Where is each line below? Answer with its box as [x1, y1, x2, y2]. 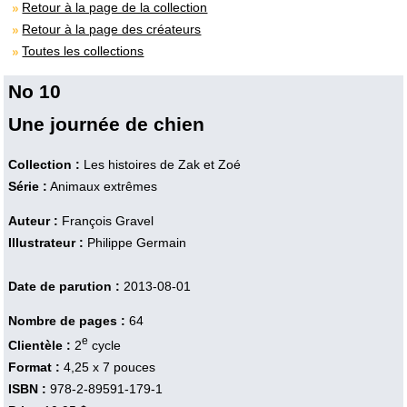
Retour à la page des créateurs [22, 21, 202, 36]
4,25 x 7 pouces [59, 359, 155, 374]
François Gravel [61, 213, 154, 228]
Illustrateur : [7, 234, 84, 250]
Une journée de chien [7, 113, 204, 134]
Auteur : [7, 213, 58, 228]
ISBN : [7, 381, 46, 396]
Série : [7, 178, 47, 194]
